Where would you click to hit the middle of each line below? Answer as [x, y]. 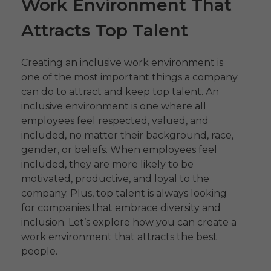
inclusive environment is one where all [114, 106]
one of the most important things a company [129, 77]
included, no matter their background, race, [127, 135]
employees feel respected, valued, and [115, 120]
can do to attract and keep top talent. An [120, 91]
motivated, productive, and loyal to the [115, 178]
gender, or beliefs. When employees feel [119, 149]
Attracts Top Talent [105, 30]
